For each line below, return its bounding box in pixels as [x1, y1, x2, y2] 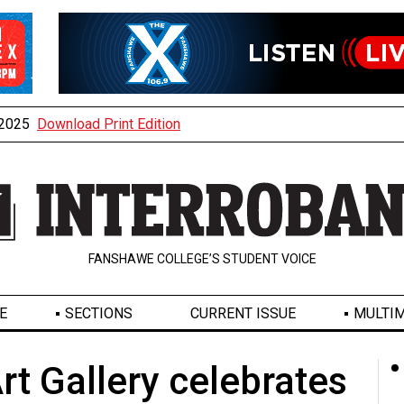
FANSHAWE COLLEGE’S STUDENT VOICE [87, 252, 317, 267]
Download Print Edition [37, 115, 180, 133]
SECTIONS [64, 305, 133, 323]
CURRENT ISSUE [189, 305, 296, 323]
